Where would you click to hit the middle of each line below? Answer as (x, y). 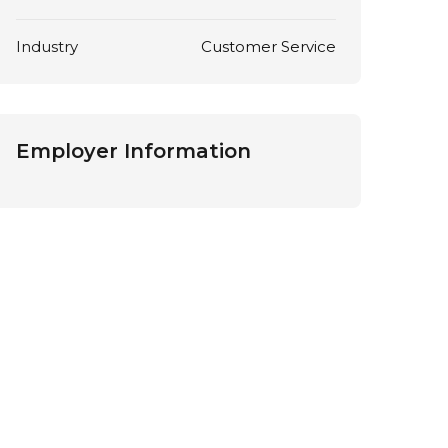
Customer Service (268, 46)
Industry (47, 46)
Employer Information (133, 151)
